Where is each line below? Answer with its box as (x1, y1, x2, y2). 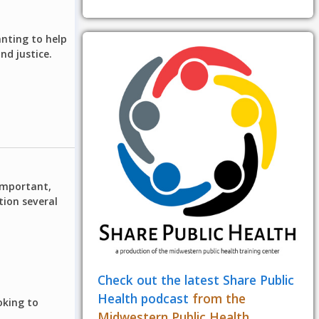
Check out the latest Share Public (97, 271, 294, 289)
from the (188, 290, 246, 308)
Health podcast (97, 290, 189, 308)
